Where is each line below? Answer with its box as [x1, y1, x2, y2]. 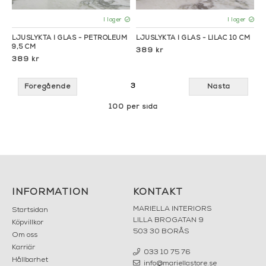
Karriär [12, 243, 35, 251]
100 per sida [108, 103, 158, 110]
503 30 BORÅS [133, 227, 189, 235]
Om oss [12, 231, 37, 239]
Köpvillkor [12, 218, 43, 226]
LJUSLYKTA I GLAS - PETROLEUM [12, 34, 127, 42]
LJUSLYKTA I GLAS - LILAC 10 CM [136, 34, 250, 42]
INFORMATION [12, 187, 88, 197]
